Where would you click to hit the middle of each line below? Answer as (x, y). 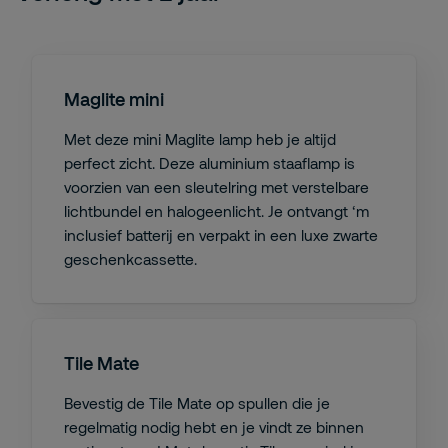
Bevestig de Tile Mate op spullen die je (197, 403)
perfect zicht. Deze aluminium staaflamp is (209, 163)
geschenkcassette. (130, 259)
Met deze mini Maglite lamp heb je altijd (200, 139)
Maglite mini (114, 99)
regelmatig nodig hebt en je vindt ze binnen (214, 427)
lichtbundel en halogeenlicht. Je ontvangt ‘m (216, 211)
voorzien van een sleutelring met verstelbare (216, 187)
